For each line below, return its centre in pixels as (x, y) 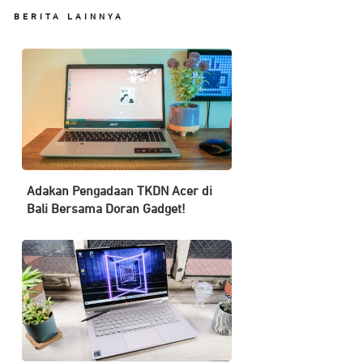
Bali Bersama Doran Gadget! (108, 210)
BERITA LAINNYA (69, 17)
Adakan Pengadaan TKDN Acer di (120, 192)
